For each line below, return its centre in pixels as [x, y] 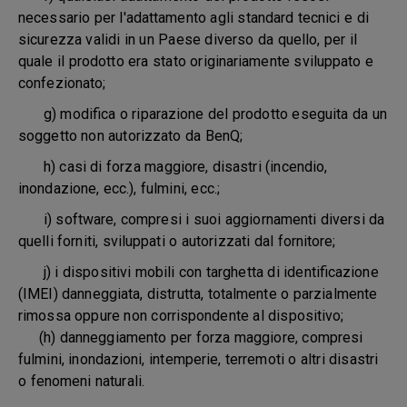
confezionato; [62, 83]
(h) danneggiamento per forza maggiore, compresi [191, 338]
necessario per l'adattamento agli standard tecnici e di [194, 18]
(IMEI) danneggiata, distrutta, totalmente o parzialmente [198, 294]
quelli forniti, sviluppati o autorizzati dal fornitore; [177, 241]
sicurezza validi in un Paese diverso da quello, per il [188, 40]
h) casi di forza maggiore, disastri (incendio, [173, 167]
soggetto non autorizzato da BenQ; [131, 136]
